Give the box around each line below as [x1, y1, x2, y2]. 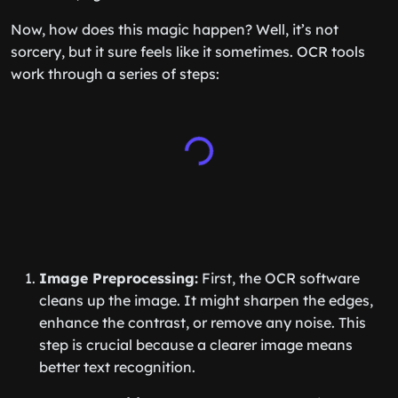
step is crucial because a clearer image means [39, 336, 353, 354]
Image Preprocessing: [39, 269, 198, 287]
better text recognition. [39, 358, 195, 376]
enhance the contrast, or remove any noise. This [39, 314, 366, 331]
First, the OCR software [198, 269, 360, 287]
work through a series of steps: [11, 65, 219, 83]
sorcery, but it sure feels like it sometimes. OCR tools [11, 43, 365, 60]
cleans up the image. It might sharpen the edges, [39, 291, 373, 309]
